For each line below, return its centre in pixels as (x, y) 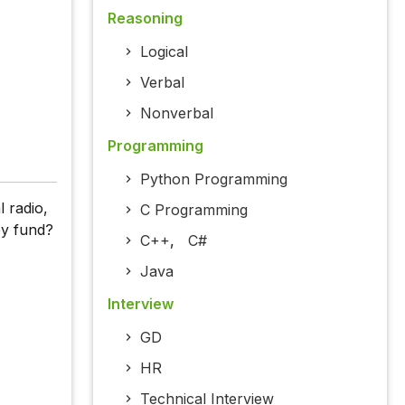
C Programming (193, 210)
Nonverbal (176, 113)
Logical (164, 52)
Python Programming (213, 179)
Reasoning (145, 19)
